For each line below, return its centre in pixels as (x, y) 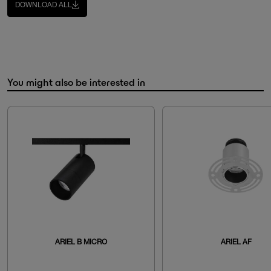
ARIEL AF (236, 242)
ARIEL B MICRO (81, 242)
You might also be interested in (76, 82)
